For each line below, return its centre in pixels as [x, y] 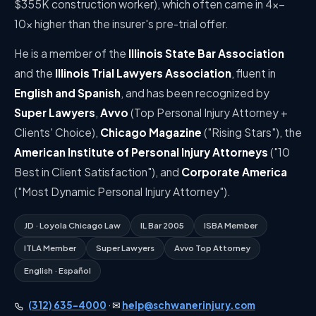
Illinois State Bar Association [206, 54]
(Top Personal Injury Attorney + [208, 113]
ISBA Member [231, 226]
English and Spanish [67, 93]
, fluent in [254, 73]
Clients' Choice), [57, 133]
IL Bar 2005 [162, 226]
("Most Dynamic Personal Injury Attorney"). [122, 192]
